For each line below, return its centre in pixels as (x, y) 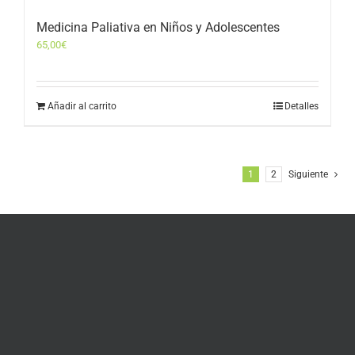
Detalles (302, 107)
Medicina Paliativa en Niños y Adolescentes (158, 28)
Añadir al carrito (82, 107)
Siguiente (308, 175)
